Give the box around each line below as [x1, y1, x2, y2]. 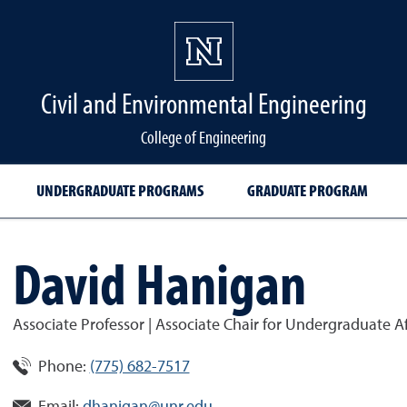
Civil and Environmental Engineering [40, 84, 367, 121]
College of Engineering [141, 125, 266, 148]
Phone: [37, 359, 86, 375]
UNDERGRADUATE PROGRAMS [35, 180, 203, 201]
